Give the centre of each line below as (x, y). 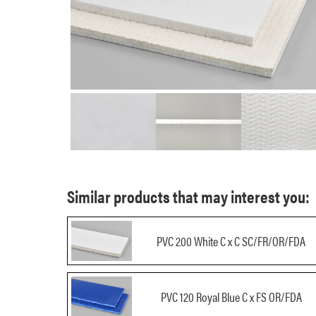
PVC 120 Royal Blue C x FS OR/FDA (231, 297)
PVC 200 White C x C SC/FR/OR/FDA (231, 241)
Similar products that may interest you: (188, 196)
